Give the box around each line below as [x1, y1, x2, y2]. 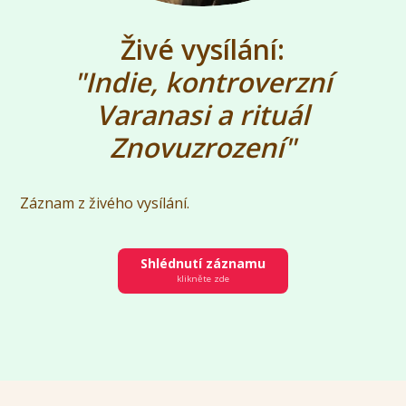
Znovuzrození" [109, 129, 295, 167]
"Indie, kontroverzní [72, 63, 332, 101]
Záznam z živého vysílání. [20, 193, 194, 214]
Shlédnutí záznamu [140, 255, 266, 273]
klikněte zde [177, 273, 229, 285]
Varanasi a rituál [95, 96, 309, 134]
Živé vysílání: [120, 31, 285, 69]
